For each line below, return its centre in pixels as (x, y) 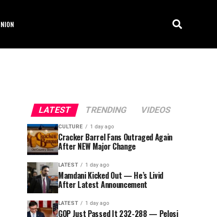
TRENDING (106, 110)
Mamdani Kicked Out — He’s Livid (111, 175)
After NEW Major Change (97, 146)
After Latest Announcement (103, 185)
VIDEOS (156, 110)
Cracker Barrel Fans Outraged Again (116, 137)
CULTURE (70, 127)
